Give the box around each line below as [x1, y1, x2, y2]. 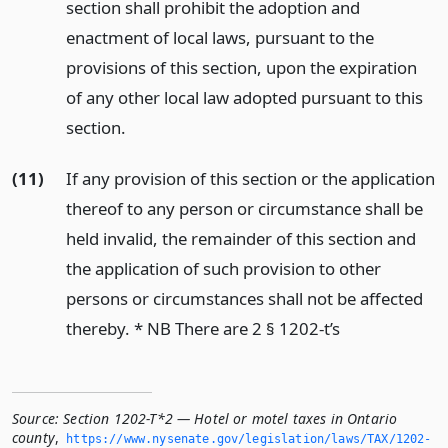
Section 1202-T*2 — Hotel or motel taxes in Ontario [63, 408, 398, 428]
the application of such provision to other [65, 256, 381, 280]
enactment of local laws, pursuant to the [65, 26, 374, 50]
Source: [12, 408, 60, 428]
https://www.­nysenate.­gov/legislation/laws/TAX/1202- [66, 431, 432, 446]
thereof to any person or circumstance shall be [65, 196, 423, 220]
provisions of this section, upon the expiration [65, 56, 417, 80]
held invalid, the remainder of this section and [65, 226, 416, 250]
